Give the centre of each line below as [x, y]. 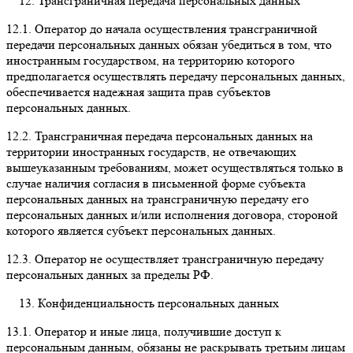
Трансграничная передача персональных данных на [172, 136]
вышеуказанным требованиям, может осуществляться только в [175, 167]
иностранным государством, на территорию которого [150, 60]
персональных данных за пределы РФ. [110, 274]
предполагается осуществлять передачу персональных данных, [176, 76]
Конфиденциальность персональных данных [158, 303]
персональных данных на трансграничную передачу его [158, 199]
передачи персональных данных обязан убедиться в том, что [169, 44]
